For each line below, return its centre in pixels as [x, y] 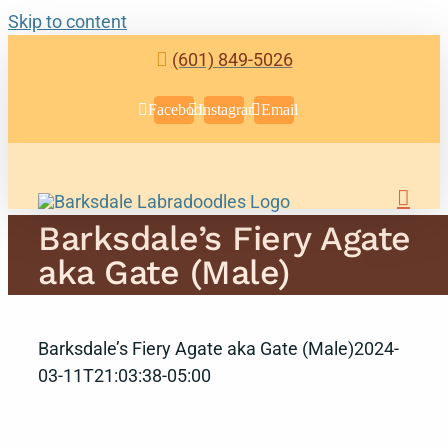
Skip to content [67, 21]
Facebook [179, 109]
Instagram [229, 109]
